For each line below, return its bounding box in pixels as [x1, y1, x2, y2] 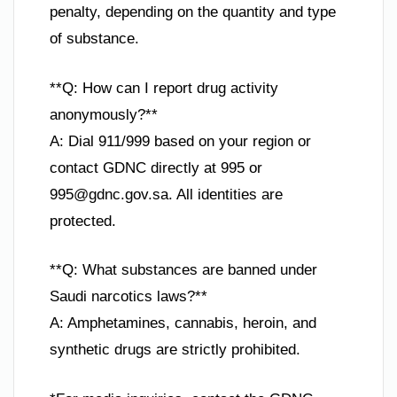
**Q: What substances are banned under [50, 261, 317, 279]
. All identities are [168, 185, 283, 203]
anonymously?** [50, 105, 158, 123]
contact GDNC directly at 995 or [50, 159, 262, 176]
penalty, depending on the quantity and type [50, 4, 336, 21]
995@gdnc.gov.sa [50, 185, 168, 203]
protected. [50, 212, 116, 230]
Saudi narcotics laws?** [50, 288, 207, 306]
